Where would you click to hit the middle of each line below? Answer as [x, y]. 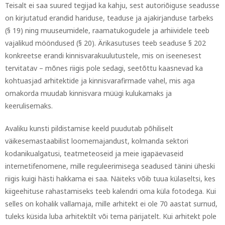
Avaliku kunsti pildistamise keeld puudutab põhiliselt [89, 128]
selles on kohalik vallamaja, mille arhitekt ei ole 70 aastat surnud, [111, 204]
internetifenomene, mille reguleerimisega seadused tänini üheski [110, 166]
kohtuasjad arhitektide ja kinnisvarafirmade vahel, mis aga [100, 81]
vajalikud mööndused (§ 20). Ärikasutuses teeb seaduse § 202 [105, 43]
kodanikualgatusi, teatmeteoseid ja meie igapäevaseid [94, 153]
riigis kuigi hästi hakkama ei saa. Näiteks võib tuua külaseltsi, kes [110, 179]
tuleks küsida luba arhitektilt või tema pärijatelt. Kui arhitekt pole [111, 216]
